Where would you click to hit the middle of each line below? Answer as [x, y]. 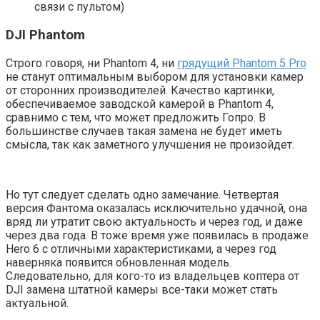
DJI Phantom [45, 35]
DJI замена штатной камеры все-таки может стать [142, 289]
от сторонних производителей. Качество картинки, [140, 90]
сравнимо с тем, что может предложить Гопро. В [136, 117]
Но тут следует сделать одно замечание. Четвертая [142, 194]
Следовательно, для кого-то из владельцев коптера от [152, 276]
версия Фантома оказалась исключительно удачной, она [156, 208]
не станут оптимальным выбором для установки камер [155, 76]
